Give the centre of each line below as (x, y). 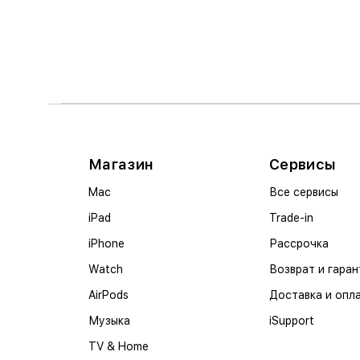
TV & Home (119, 347)
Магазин (121, 165)
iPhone (106, 244)
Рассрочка (299, 244)
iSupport (292, 321)
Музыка (109, 321)
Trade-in (291, 218)
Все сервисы (304, 192)
